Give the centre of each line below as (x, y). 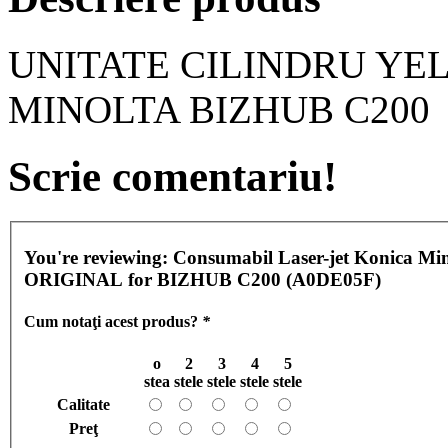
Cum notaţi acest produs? (113, 321)
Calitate (83, 404)
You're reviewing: (98, 258)
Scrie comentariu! (172, 177)
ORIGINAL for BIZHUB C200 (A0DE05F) (202, 280)
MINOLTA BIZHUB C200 (219, 110)
